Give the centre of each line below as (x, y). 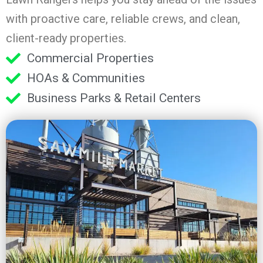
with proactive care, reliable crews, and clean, (123, 19)
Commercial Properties (91, 58)
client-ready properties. (66, 38)
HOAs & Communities (86, 78)
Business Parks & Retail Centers (114, 98)
